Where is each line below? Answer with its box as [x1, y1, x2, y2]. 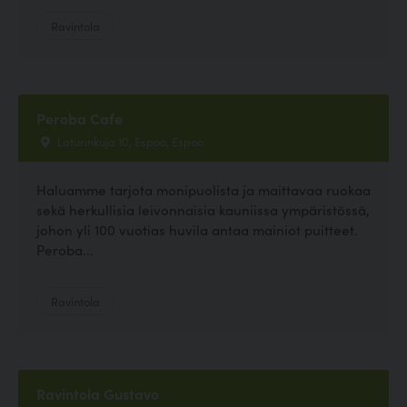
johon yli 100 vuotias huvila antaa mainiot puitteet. [36, 220, 358, 240]
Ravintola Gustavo [36, 383, 159, 404]
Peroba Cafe [36, 108, 123, 129]
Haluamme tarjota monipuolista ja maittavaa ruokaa [36, 180, 371, 200]
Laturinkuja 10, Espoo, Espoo [55, 133, 203, 150]
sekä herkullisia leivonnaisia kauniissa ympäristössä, [36, 200, 370, 220]
